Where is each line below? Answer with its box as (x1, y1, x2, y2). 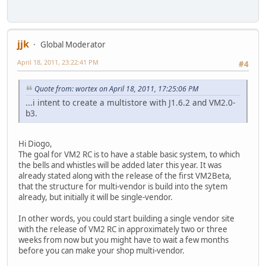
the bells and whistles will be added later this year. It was (18, 159, 221, 170)
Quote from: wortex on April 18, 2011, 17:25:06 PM (34, 83, 198, 94)
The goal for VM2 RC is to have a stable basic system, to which (18, 148, 240, 160)
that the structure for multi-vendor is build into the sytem (18, 180, 227, 192)
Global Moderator (40, 39, 106, 50)
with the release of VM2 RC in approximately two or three (18, 223, 227, 235)
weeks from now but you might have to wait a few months (18, 234, 229, 245)
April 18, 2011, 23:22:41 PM (17, 58, 99, 67)
